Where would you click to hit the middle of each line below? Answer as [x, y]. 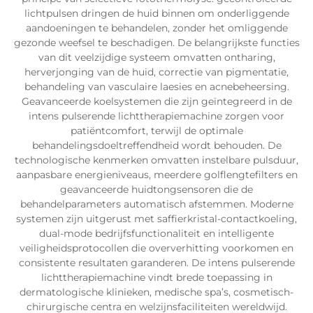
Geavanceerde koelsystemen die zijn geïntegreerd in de [156, 101]
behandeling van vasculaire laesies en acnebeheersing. [156, 87]
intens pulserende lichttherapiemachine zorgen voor [156, 116]
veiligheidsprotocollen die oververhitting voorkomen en [156, 248]
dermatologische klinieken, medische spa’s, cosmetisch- [156, 292]
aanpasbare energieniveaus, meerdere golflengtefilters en [156, 175]
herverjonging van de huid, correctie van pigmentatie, [156, 72]
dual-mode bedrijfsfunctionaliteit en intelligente [156, 233]
